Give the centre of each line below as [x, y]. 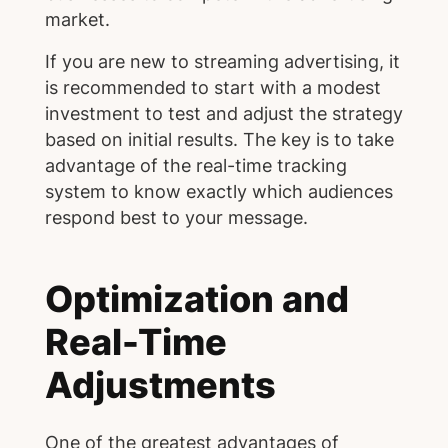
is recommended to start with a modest [212, 87]
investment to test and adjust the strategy [223, 113]
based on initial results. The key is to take [219, 139]
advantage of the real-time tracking [195, 165]
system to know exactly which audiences [218, 191]
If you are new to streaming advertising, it [222, 61]
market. [77, 19]
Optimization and [196, 298]
